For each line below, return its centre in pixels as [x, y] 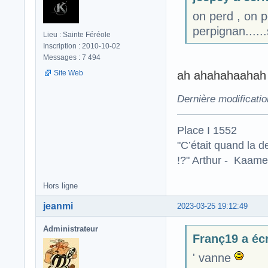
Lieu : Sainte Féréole [77, 35]
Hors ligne [60, 186]
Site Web [68, 73]
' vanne [213, 258]
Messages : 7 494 [72, 58]
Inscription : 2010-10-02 [82, 46]
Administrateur [71, 229]
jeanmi [58, 206]
